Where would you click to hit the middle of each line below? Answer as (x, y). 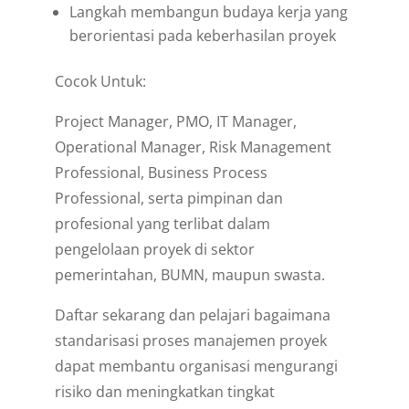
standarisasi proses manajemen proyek (190, 340)
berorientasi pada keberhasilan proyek (202, 35)
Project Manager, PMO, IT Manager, (175, 121)
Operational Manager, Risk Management (193, 147)
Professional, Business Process (161, 172)
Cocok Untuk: (100, 81)
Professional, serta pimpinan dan (168, 198)
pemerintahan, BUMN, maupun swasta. (189, 274)
